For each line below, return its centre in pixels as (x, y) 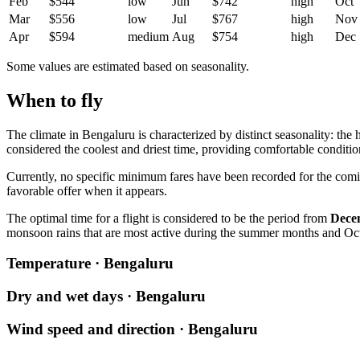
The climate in (44, 134)
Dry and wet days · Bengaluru (106, 296)
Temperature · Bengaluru (90, 264)
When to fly (55, 100)
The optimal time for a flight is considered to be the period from (168, 218)
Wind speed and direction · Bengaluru (132, 329)
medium (148, 36)
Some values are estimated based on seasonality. (128, 66)
